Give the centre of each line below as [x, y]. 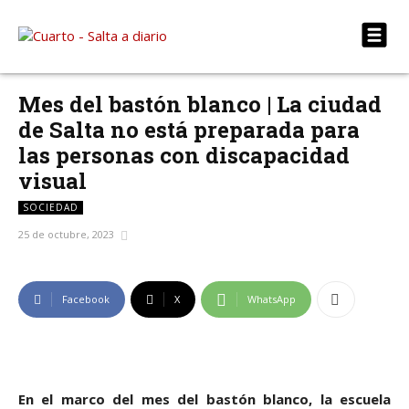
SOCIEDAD [51, 207]
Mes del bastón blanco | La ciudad [200, 104]
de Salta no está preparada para [189, 130]
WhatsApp [272, 299]
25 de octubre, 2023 [66, 235]
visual [52, 181]
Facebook [86, 299]
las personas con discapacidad [184, 155]
